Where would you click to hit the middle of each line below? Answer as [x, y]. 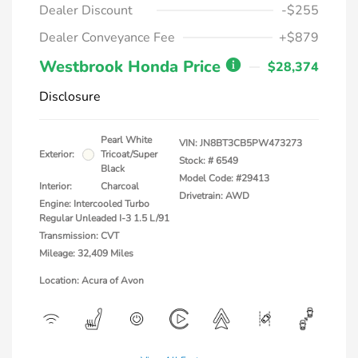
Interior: [56, 186]
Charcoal [120, 186]
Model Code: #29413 [224, 178]
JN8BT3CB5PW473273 [251, 143]
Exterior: [57, 154]
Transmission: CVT [79, 236]
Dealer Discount [86, 10]
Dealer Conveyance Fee [107, 38]
